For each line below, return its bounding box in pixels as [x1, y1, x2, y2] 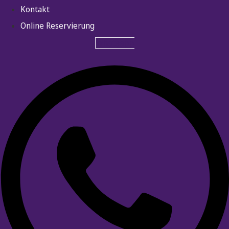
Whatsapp [95, 38, 134, 49]
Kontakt [20, 4, 50, 15]
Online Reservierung [20, 20, 95, 32]
